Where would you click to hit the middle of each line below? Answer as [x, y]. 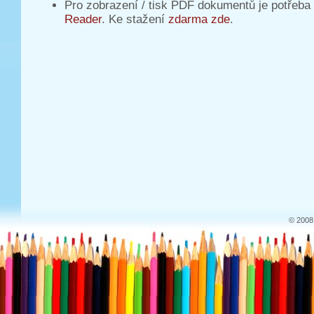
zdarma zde [199, 19]
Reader [83, 19]
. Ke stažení [135, 19]
